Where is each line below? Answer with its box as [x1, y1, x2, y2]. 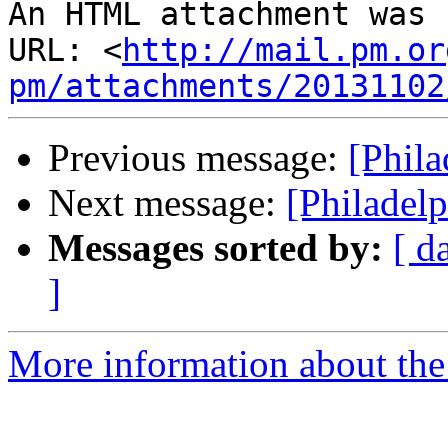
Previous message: [48, 136, 348, 180]
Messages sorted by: [48, 226, 383, 270]
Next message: [48, 181, 286, 225]
